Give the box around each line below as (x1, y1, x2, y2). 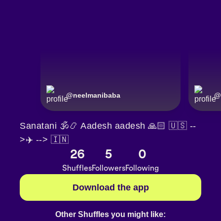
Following (125, 163, 159, 173)
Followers (92, 163, 125, 173)
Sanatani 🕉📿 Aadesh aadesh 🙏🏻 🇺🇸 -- (20, 121, 196, 131)
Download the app (72, 183, 149, 193)
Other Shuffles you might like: (55, 210, 166, 219)
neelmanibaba (73, 91, 120, 100)
